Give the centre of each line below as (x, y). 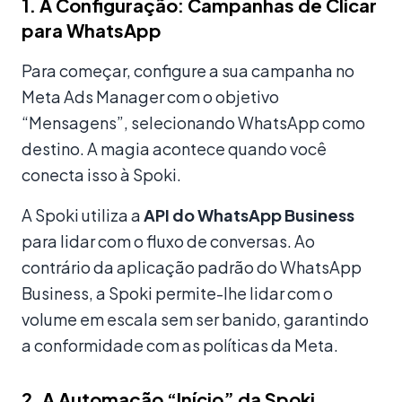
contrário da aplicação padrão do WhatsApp (192, 267)
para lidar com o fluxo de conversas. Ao (168, 241)
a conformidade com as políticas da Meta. (180, 345)
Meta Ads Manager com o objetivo (150, 97)
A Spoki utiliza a (83, 215)
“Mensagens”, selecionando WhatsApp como (193, 123)
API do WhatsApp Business (249, 215)
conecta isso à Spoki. (101, 175)
